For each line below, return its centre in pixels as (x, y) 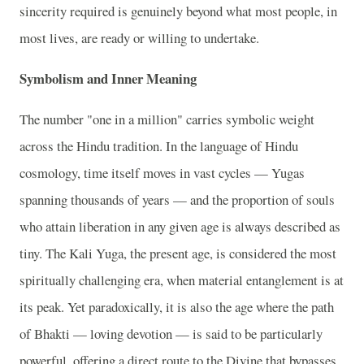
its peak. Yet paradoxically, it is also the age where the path (177, 306)
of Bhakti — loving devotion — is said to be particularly (171, 333)
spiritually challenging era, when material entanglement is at (182, 279)
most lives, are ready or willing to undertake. (139, 37)
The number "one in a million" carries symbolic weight (167, 119)
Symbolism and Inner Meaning (108, 78)
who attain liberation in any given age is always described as (180, 226)
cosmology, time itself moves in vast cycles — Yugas (162, 172)
